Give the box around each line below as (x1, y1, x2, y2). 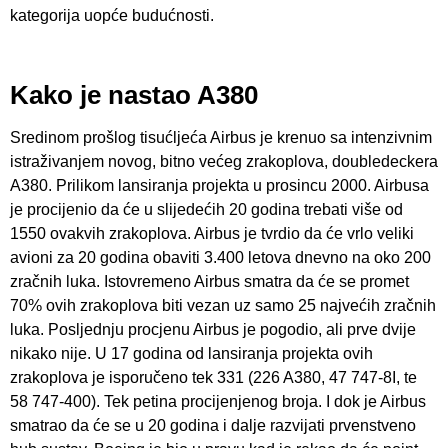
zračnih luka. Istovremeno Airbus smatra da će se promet (10, 273, 409, 291)
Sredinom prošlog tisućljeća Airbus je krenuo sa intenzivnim (10, 129, 432, 147)
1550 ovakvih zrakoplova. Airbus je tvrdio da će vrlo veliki (10, 225, 414, 243)
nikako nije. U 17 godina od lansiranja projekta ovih (10, 345, 373, 363)
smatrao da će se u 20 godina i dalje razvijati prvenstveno (10, 417, 416, 435)
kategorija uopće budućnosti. (10, 6, 214, 24)
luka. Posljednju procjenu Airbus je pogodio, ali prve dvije (10, 321, 416, 339)
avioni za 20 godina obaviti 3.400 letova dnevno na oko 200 (10, 249, 431, 267)
